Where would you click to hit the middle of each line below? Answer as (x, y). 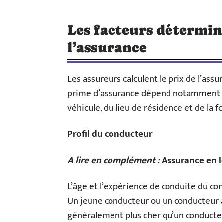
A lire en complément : (113, 160)
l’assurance (107, 47)
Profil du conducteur (110, 134)
